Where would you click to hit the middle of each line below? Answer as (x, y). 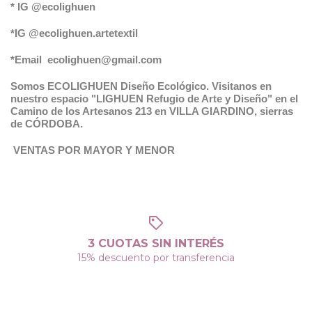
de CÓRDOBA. (47, 123)
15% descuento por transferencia (156, 258)
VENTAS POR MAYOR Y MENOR (93, 150)
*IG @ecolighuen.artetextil (74, 33)
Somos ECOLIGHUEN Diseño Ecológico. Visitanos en (141, 86)
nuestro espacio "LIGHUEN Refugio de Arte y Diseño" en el (154, 98)
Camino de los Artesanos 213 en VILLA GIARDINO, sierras (152, 111)
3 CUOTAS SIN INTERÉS (156, 243)
